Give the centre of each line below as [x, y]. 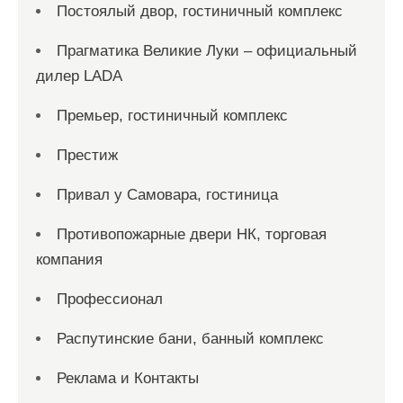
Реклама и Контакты [128, 378]
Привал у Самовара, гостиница [167, 195]
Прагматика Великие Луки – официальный [207, 51]
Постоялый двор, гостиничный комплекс [200, 11]
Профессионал [110, 299]
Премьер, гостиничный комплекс [172, 116]
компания [69, 260]
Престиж [87, 155]
